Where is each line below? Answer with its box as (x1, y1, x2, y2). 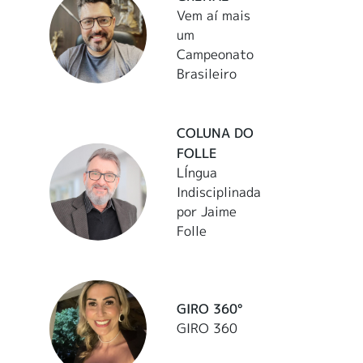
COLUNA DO (177, 123, 254, 142)
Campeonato (177, 45, 254, 63)
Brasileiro (177, 64, 237, 83)
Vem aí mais (177, 6, 251, 24)
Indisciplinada (177, 182, 262, 201)
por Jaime (177, 202, 237, 220)
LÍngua (177, 163, 218, 181)
